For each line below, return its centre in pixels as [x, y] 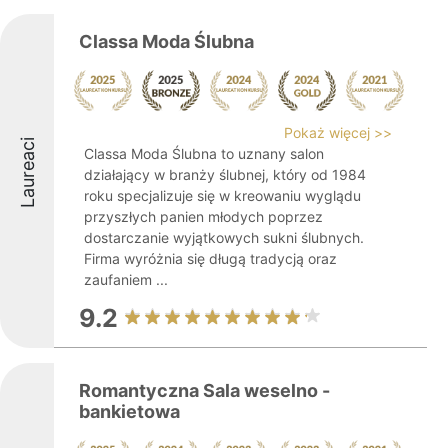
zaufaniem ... [126, 279]
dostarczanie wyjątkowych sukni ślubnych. [224, 237]
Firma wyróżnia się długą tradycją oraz [210, 258]
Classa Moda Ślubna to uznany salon [204, 153]
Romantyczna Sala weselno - [204, 390]
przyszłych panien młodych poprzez [203, 216]
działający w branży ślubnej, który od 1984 [225, 174]
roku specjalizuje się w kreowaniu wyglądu [222, 195]
